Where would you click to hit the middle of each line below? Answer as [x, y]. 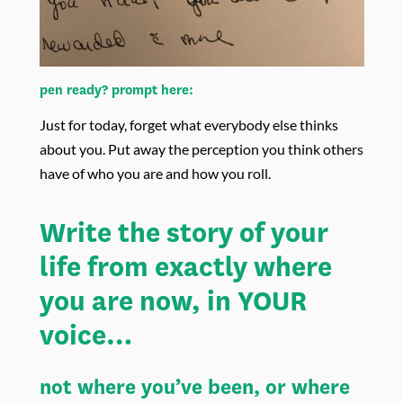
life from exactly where [185, 267]
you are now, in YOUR [173, 301]
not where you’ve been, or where [194, 387]
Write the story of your [184, 233]
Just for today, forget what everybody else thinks [188, 125]
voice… [85, 335]
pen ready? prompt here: [116, 90]
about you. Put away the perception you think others [201, 149]
